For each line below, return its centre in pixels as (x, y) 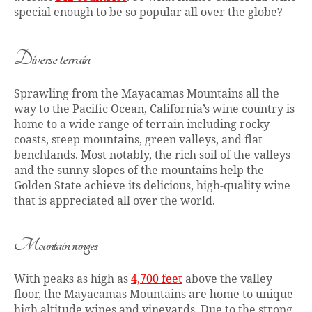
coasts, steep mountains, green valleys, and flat (138, 140)
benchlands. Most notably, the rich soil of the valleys (152, 156)
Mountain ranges (56, 246)
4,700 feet (157, 280)
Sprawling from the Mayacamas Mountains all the (147, 94)
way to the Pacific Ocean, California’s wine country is (154, 110)
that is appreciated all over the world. (115, 202)
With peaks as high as (72, 280)
